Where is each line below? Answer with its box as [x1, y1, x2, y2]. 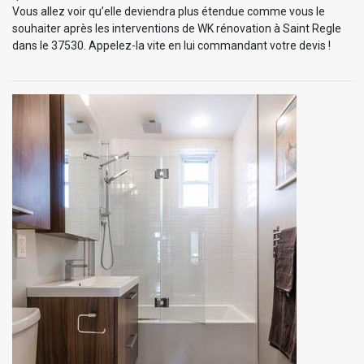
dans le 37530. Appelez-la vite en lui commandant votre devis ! [12, 38, 331, 52]
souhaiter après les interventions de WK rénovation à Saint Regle [12, 21, 341, 35]
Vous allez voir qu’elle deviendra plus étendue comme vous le [12, 4, 325, 18]
